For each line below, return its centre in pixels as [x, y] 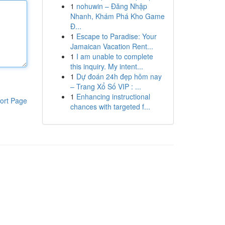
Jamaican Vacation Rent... [111, 46]
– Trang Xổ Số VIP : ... [105, 86]
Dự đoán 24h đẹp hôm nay [119, 76]
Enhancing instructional [113, 96]
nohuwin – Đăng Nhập [111, 6]
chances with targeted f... [110, 106]
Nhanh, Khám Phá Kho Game [117, 16]
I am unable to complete [115, 56]
